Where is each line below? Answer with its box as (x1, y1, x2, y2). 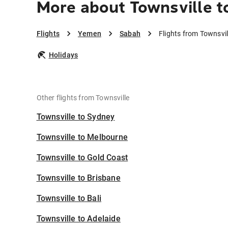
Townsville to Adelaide (36, 214, 121, 224)
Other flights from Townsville (36, 94, 130, 102)
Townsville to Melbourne (36, 132, 128, 142)
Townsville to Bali (36, 193, 102, 204)
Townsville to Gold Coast (36, 153, 128, 163)
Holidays (48, 51, 78, 60)
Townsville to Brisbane (36, 173, 121, 183)
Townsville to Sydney (36, 112, 115, 122)
